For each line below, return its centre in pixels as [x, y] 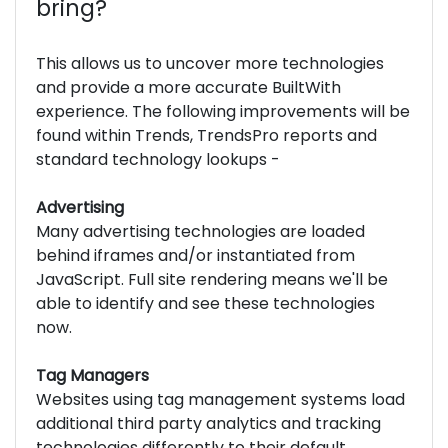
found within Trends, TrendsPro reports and [206, 135]
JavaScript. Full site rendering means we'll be [212, 279]
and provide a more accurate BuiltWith [188, 87]
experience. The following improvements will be [223, 111]
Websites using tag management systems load [220, 399]
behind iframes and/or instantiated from [195, 255]
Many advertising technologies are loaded [200, 231]
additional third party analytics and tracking [208, 423]
